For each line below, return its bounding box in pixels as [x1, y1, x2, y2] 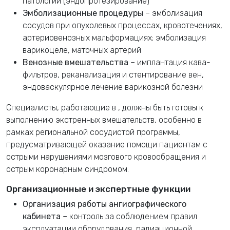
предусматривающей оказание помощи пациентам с [6, 139, 207, 149]
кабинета [23, 211, 61, 221]
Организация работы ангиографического [23, 199, 186, 209]
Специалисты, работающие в [6, 102, 118, 112]
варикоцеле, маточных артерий [23, 45, 141, 55]
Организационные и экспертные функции [6, 183, 190, 194]
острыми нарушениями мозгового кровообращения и [6, 151, 206, 162]
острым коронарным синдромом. [6, 164, 129, 174]
